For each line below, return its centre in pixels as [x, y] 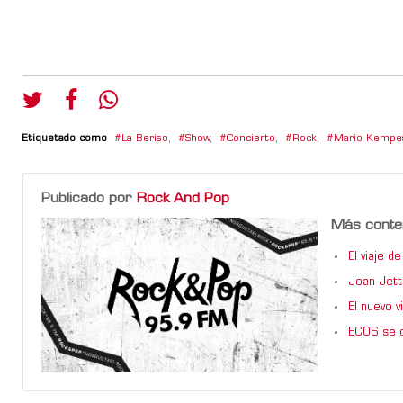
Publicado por [89, 198]
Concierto [251, 139]
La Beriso [145, 139]
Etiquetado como [65, 139]
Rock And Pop [183, 198]
